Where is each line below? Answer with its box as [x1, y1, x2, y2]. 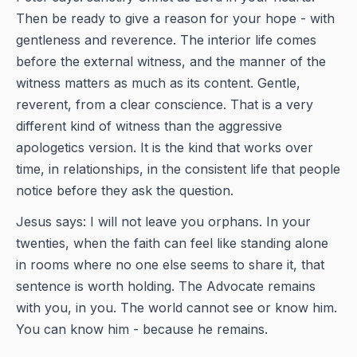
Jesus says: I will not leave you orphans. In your [16, 214, 311, 229]
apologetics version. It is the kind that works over [16, 139, 313, 155]
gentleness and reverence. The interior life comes [16, 32, 316, 48]
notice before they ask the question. [16, 182, 233, 198]
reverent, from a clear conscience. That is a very [16, 96, 313, 112]
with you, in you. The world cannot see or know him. [16, 300, 337, 316]
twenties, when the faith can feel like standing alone [16, 235, 328, 251]
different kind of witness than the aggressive [16, 118, 282, 134]
